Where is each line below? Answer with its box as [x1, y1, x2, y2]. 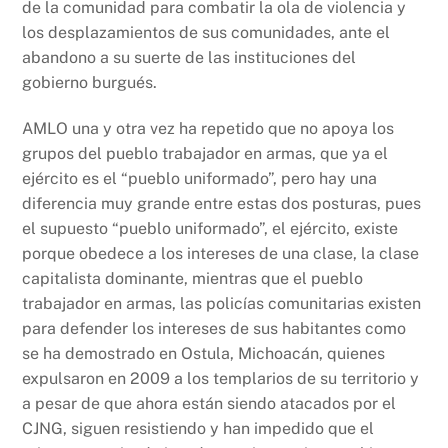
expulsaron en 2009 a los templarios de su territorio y [22, 368, 420, 388]
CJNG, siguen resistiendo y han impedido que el [22, 418, 375, 438]
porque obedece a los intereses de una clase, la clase [22, 243, 420, 263]
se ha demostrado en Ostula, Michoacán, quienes [22, 343, 386, 363]
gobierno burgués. [22, 73, 158, 93]
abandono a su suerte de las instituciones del [22, 48, 357, 68]
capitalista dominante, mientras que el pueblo [22, 268, 364, 288]
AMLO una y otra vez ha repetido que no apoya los [22, 118, 395, 138]
